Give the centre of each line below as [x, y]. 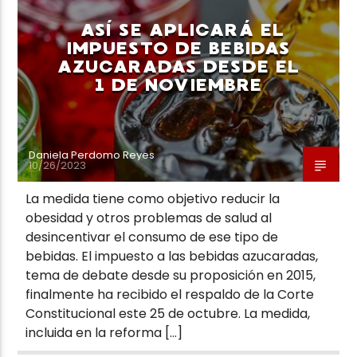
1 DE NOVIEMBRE [178, 84]
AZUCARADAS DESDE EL [178, 66]
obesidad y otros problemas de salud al [149, 218]
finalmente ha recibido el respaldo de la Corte [170, 294]
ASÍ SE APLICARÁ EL [182, 29]
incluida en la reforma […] [104, 332]
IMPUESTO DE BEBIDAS [178, 48]
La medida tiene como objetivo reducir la [153, 198]
